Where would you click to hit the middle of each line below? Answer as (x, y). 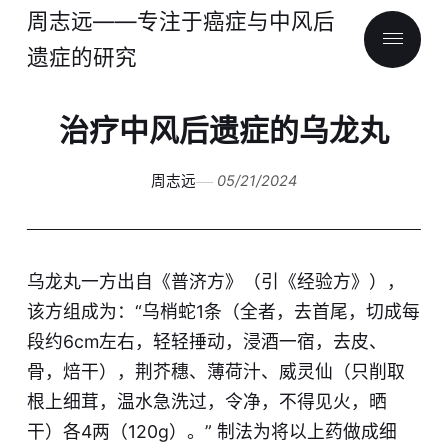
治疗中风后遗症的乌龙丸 (224, 129)
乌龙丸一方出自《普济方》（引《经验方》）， (215, 282)
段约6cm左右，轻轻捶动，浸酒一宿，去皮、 (206, 342)
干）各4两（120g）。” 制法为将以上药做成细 (211, 432)
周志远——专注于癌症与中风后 (180, 21)
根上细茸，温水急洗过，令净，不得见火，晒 (206, 402)
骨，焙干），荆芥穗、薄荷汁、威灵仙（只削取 (215, 372)
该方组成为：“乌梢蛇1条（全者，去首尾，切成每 (223, 312)
